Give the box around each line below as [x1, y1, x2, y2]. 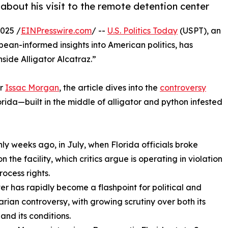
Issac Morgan [5, 82, 59, 93]
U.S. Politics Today [107, 25, 178, 36]
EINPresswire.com [21, 25, 92, 36]
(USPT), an [178, 25, 221, 36]
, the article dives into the [59, 82, 160, 93]
